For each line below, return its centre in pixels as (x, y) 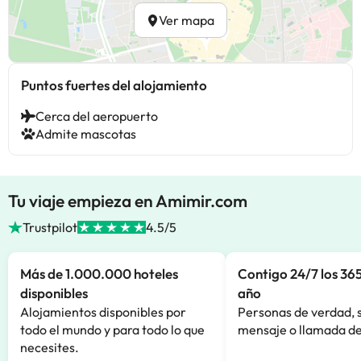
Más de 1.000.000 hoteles (99, 274)
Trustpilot (50, 227)
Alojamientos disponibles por (103, 312)
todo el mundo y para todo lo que (112, 330)
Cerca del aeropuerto (97, 116)
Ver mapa (187, 20)
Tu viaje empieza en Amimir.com (128, 201)
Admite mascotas (86, 134)
